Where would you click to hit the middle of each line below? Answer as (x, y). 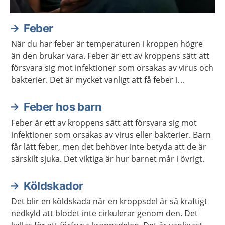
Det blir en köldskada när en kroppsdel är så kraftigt (109, 201)
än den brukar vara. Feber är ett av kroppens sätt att (110, 56)
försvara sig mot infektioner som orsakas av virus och (112, 68)
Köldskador (53, 186)
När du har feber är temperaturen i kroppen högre (107, 44)
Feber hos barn (63, 107)
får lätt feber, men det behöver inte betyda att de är (109, 147)
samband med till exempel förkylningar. (86, 92)
